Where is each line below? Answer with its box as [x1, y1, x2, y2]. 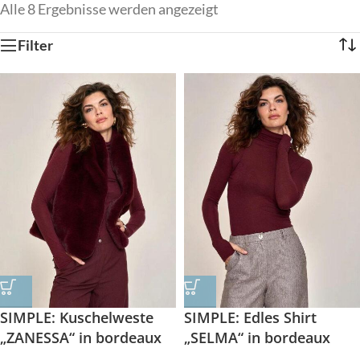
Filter [18, 36, 53, 54]
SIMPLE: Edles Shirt [184, 307, 317, 327]
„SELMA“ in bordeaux [184, 327, 330, 347]
